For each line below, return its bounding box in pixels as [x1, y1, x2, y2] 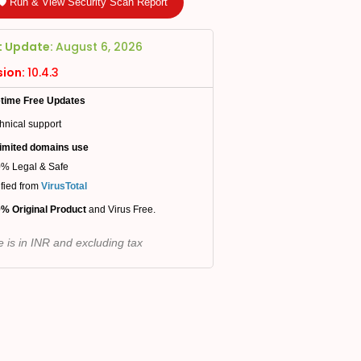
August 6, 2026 [56, 39, 143, 55]
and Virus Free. [88, 204, 156, 215]
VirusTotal [40, 180, 87, 192]
